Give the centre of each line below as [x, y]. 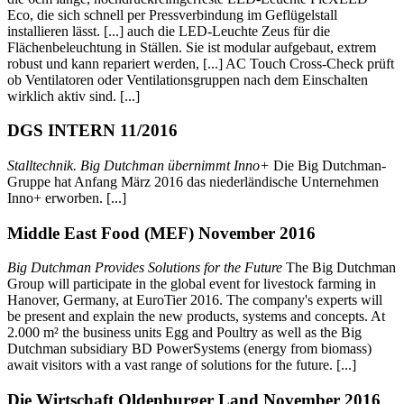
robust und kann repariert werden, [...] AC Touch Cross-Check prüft [201, 63]
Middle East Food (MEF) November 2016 [161, 233]
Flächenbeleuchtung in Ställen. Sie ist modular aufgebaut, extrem [192, 47]
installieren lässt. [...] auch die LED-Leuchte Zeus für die [169, 31]
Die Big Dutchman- [328, 166]
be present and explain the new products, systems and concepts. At [196, 317]
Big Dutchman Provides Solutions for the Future [145, 268]
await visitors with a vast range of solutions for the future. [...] [182, 365]
